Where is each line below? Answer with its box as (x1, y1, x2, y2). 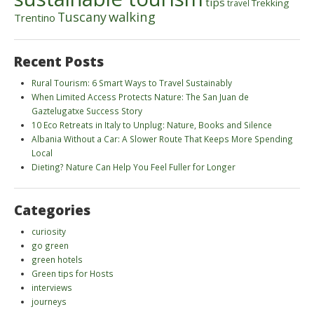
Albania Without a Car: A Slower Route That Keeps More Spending (32, 132, 293, 144)
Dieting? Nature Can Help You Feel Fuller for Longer (32, 161, 235, 172)
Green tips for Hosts (32, 267, 114, 279)
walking (109, 7, 156, 25)
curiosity (32, 225, 66, 237)
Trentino (14, 10, 55, 25)
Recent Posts (14, 52, 104, 71)
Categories (14, 200, 90, 219)
